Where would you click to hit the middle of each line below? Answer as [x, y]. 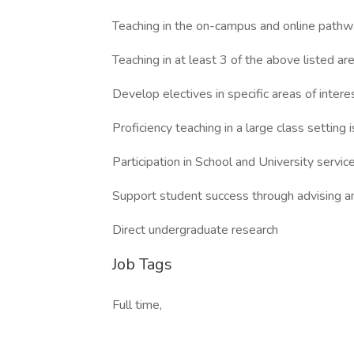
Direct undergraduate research [195, 230]
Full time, [137, 305]
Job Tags [142, 264]
